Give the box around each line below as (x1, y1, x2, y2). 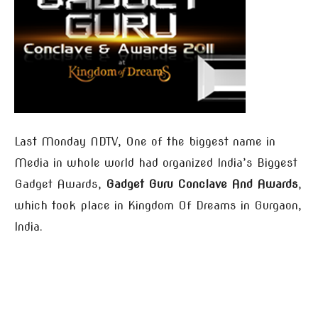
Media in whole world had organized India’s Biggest (14, 156, 297, 170)
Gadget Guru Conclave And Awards (106, 177, 298, 191)
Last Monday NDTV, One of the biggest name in (14, 135, 275, 148)
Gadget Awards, (14, 177, 106, 191)
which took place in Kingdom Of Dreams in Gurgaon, (14, 199, 302, 212)
